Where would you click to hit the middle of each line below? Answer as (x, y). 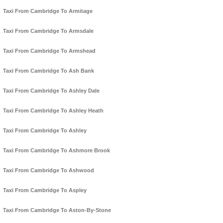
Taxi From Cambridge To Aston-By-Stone (57, 210)
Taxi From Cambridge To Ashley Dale (51, 91)
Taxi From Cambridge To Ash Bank (49, 71)
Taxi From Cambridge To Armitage (48, 11)
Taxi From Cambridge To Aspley (45, 190)
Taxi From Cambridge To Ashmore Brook (56, 151)
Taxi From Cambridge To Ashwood (49, 170)
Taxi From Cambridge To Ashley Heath (53, 111)
